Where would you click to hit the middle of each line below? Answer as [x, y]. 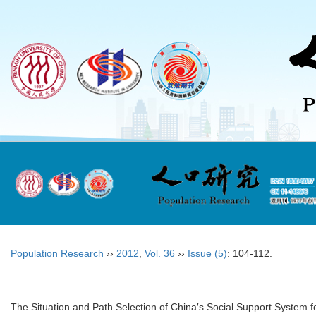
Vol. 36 [160, 253]
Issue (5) [207, 253]
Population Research [57, 253]
